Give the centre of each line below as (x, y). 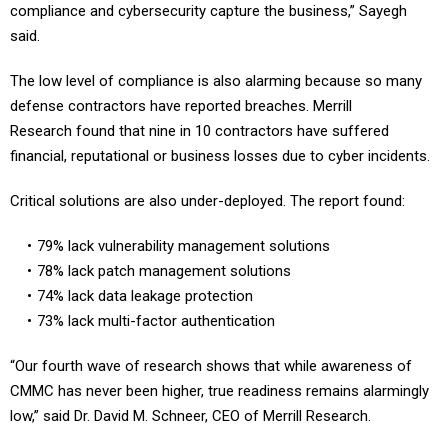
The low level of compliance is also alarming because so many (216, 81)
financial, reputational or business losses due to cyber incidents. (220, 156)
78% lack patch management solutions (163, 271)
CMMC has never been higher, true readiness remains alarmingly (219, 391)
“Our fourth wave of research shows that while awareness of (211, 366)
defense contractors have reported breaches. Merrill (181, 106)
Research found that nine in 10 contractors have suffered (199, 131)
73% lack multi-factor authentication (155, 321)
